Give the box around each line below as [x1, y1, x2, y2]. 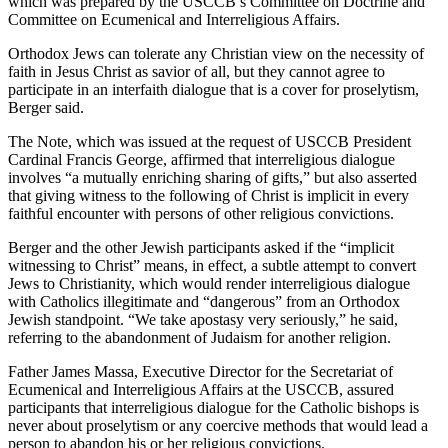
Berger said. [8, 99, 84, 116]
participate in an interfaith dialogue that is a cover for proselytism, [8, 81, 419, 98]
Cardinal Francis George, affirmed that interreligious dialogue [8, 151, 395, 168]
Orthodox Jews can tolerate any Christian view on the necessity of [8, 45, 424, 62]
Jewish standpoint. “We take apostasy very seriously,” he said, [8, 311, 398, 328]
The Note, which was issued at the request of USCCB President [8, 133, 411, 150]
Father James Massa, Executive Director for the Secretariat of [8, 363, 393, 380]
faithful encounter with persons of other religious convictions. [8, 205, 394, 222]
